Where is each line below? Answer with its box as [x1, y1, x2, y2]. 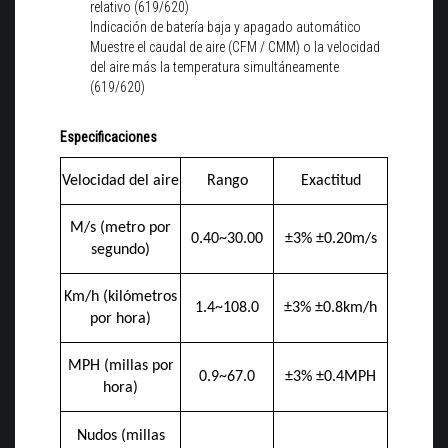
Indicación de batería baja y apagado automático [90, 18, 361, 35]
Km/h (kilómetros [64, 288, 177, 305]
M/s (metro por [70, 219, 171, 236]
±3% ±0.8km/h [284, 299, 377, 316]
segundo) [91, 241, 150, 258]
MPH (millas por [67, 357, 174, 374]
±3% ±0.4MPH [285, 368, 376, 385]
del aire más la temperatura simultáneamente [90, 58, 339, 75]
